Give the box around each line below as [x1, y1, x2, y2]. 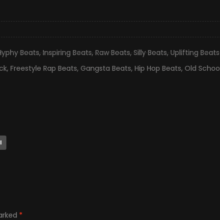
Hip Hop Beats [135, 63, 181, 74]
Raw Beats [95, 48, 130, 58]
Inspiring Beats [43, 48, 92, 58]
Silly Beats [134, 48, 167, 58]
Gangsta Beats [81, 63, 131, 74]
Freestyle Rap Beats [10, 63, 77, 74]
